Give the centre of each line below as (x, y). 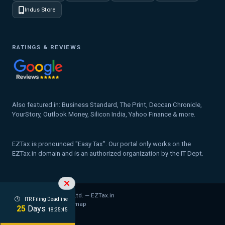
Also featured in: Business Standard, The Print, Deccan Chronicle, (107, 105)
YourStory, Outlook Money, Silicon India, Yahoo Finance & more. (104, 115)
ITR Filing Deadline (46, 199)
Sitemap (75, 204)
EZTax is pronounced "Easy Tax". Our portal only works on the (101, 144)
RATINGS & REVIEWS (47, 47)
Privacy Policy (31, 204)
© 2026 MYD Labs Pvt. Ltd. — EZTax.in (63, 196)
